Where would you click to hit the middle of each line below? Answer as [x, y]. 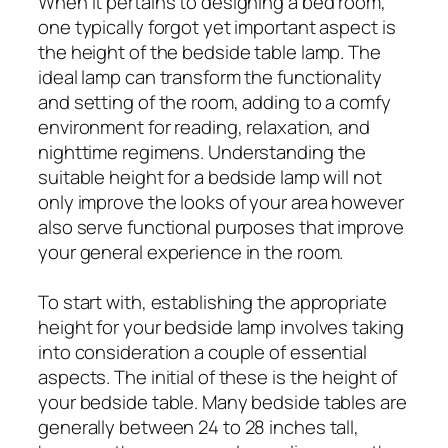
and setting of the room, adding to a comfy [214, 101]
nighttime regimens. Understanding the [202, 151]
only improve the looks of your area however [221, 201]
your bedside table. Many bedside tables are [222, 401]
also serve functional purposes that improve [221, 226]
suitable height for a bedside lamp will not [210, 176]
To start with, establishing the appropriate [212, 301]
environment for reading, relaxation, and [204, 126]
